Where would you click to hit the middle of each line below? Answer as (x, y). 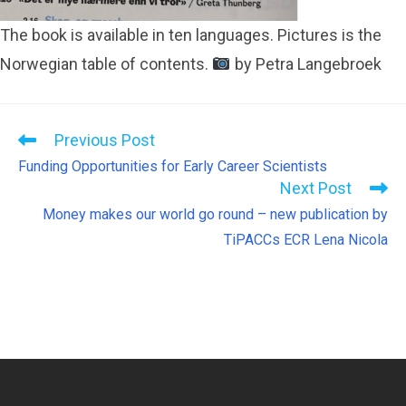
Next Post (316, 188)
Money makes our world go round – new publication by (215, 214)
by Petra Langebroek (306, 63)
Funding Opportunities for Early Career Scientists (173, 166)
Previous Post (105, 140)
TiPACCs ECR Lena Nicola (306, 239)
